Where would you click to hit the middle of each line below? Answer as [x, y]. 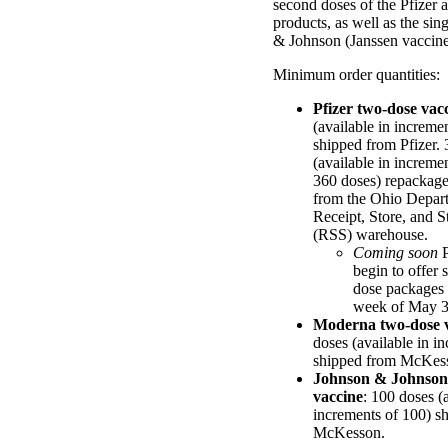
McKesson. [349, 432]
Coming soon [395, 252]
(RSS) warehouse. [370, 234]
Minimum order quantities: [356, 74]
